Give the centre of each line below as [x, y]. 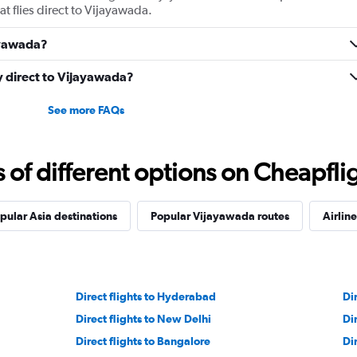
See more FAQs [86, 110]
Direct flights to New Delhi [144, 319]
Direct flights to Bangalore [143, 341]
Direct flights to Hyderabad [146, 296]
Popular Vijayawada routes [220, 216]
